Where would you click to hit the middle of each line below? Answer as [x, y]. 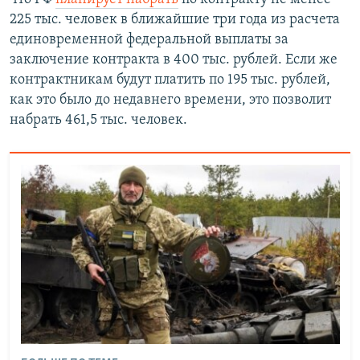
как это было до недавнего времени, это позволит [170, 100]
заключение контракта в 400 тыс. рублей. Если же [174, 60]
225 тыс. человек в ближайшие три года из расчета [175, 20]
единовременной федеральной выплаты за [149, 40]
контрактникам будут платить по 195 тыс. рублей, [170, 80]
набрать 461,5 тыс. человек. [98, 121]
